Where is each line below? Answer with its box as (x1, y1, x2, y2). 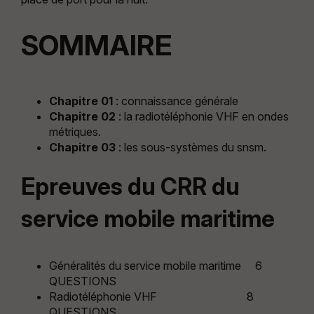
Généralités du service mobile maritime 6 (48, 258, 262, 273)
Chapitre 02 (48, 109, 116, 123)
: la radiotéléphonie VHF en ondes (115, 109, 289, 123)
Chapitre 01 (48, 93, 113, 108)
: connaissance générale (115, 93, 238, 108)
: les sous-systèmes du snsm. (115, 139, 266, 154)
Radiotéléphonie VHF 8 (48, 289, 254, 303)
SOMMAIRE (20, 27, 172, 62)
